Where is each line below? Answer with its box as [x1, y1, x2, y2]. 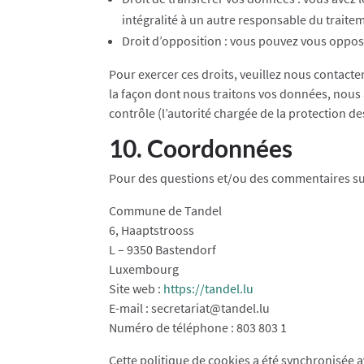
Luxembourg [109, 260, 180, 277]
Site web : [109, 279, 164, 297]
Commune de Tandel [109, 201, 223, 219]
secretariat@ [151, 299, 222, 316]
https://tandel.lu [163, 279, 254, 297]
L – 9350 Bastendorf [109, 240, 217, 258]
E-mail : [109, 299, 152, 316]
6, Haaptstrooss [109, 221, 195, 238]
